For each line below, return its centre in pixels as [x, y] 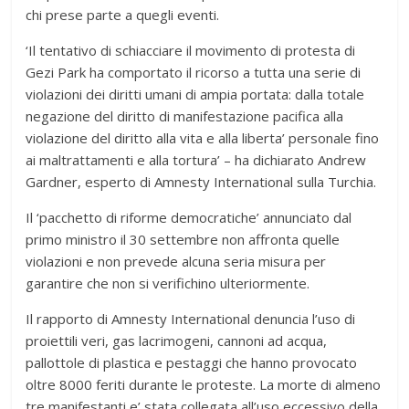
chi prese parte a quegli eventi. [123, 14]
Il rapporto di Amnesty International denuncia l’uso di [191, 318]
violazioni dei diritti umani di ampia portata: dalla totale [195, 94]
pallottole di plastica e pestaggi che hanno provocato [192, 362]
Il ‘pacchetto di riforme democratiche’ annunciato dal [189, 217]
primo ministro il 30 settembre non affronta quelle [183, 239]
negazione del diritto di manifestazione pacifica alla [185, 115]
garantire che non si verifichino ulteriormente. [168, 283]
